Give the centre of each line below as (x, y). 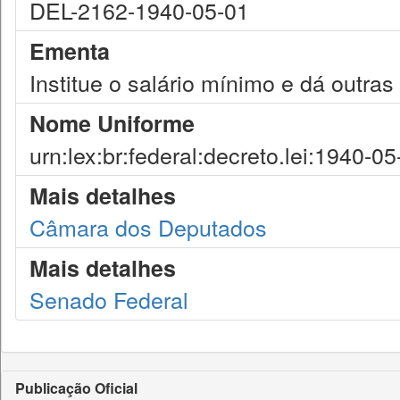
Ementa (70, 51)
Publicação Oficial (76, 388)
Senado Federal (109, 299)
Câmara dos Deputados (148, 227)
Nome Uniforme (112, 123)
